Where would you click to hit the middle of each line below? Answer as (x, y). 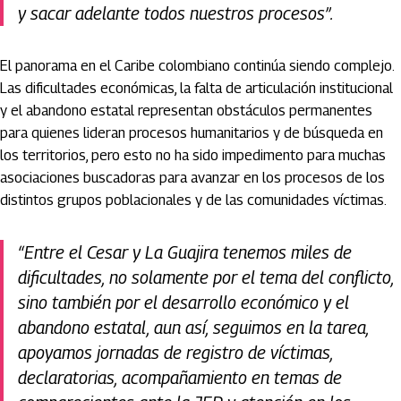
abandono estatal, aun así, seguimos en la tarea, (193, 328)
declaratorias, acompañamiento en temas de (180, 378)
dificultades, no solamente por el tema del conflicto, (206, 278)
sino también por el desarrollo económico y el (183, 303)
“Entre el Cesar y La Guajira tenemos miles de (185, 253)
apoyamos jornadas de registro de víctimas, (175, 353)
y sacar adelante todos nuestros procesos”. (176, 14)
